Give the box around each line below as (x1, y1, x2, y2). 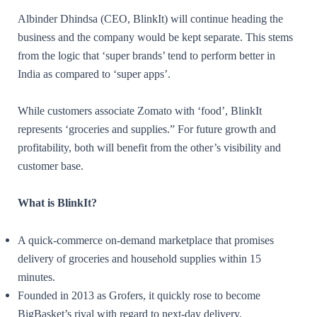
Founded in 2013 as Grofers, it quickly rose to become (18, 288, 260, 302)
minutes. (18, 270, 55, 284)
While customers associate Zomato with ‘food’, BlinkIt (18, 104, 262, 118)
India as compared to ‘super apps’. (18, 67, 171, 81)
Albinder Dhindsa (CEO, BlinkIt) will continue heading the (18, 11, 283, 25)
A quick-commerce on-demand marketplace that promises (18, 233, 274, 247)
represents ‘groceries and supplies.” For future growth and (18, 122, 276, 137)
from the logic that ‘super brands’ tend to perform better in (18, 48, 275, 62)
